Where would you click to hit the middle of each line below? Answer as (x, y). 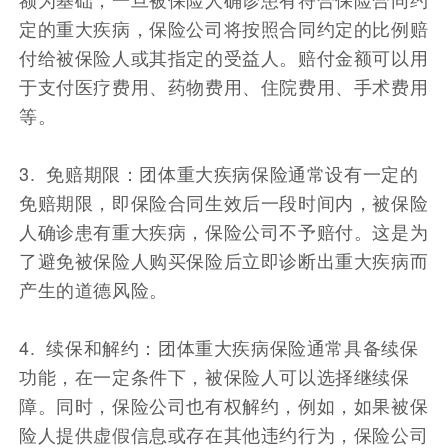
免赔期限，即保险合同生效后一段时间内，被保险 (224, 201)
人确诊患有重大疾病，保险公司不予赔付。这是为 (224, 230)
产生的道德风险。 (93, 288)
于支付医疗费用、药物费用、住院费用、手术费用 (224, 85)
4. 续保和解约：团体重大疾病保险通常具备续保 (219, 346)
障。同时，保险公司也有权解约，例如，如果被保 (224, 404)
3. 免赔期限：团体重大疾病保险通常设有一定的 (219, 172)
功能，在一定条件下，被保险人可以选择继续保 (214, 375)
